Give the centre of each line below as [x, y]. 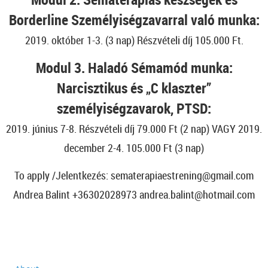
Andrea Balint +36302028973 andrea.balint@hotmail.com [134, 194]
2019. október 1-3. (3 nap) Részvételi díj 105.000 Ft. [134, 40]
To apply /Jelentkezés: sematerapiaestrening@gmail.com [134, 175]
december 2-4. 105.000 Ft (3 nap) [134, 148]
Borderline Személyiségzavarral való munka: [134, 20]
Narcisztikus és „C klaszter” [134, 88]
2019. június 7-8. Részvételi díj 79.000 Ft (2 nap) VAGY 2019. [134, 129]
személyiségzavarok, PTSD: [134, 108]
